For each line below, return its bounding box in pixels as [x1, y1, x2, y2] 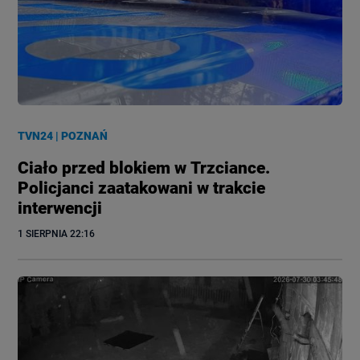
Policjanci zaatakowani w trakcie [18, 178, 266, 198]
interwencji [18, 198, 103, 218]
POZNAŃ [61, 129, 108, 142]
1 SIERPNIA [18, 227, 68, 239]
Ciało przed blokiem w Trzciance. [18, 157, 271, 178]
